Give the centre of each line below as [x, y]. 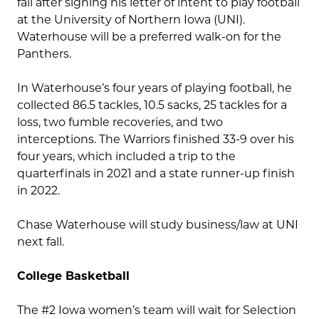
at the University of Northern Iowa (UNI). [131, 20]
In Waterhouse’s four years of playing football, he [155, 88]
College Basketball [73, 276]
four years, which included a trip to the [126, 157]
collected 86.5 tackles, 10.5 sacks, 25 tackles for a [152, 105]
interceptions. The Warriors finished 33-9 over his [156, 140]
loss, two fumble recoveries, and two [120, 122]
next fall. [41, 242]
